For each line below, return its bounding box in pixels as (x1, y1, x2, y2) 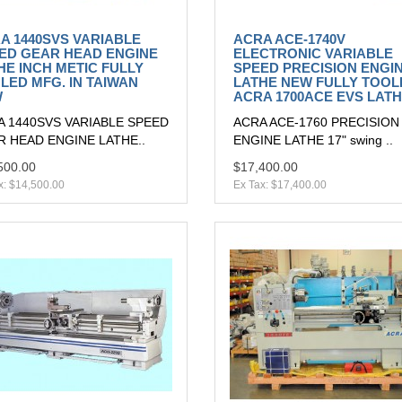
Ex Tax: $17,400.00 (233, 179, 327, 192)
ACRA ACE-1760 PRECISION (233, 115, 399, 130)
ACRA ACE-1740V (233, 31, 345, 48)
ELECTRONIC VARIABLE (233, 46, 393, 62)
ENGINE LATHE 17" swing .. (233, 133, 393, 148)
